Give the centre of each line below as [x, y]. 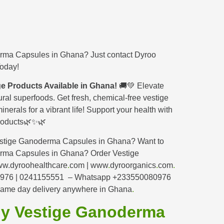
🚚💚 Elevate [140, 86]
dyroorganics [133, 165]
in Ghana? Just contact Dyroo [104, 55]
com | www [89, 165]
